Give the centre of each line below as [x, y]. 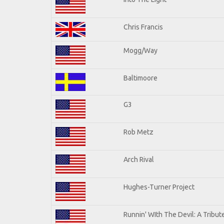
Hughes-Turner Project [159, 187]
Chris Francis [143, 27]
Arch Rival [139, 159]
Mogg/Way [140, 50]
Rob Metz [138, 132]
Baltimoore [140, 78]
